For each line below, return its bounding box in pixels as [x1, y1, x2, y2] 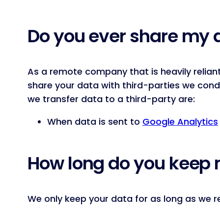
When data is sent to [47, 115, 142, 128]
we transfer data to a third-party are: [27, 93, 195, 106]
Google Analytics [142, 115, 218, 128]
